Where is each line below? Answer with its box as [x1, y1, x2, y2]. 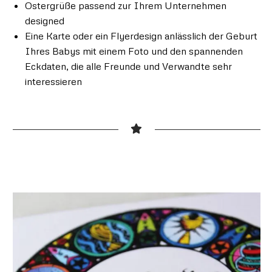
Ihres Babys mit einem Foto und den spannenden [24, 45, 243, 57]
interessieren [24, 75, 82, 87]
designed [24, 15, 64, 27]
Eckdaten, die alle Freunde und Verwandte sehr [24, 60, 232, 72]
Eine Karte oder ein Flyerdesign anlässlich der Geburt [24, 30, 257, 42]
